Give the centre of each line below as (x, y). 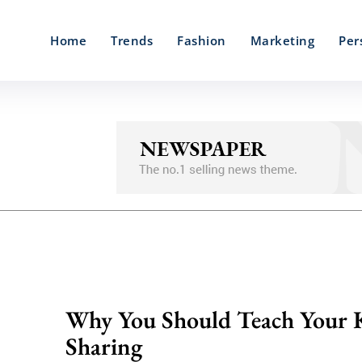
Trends (132, 40)
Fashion (202, 40)
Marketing (282, 40)
